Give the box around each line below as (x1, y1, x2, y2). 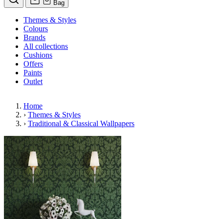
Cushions (23, 50, 52, 59)
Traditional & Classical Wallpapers (28, 119, 134, 128)
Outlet (23, 77, 43, 86)
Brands (23, 33, 45, 42)
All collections (23, 42, 68, 50)
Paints (23, 68, 42, 77)
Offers (23, 59, 43, 68)
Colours (23, 24, 48, 33)
